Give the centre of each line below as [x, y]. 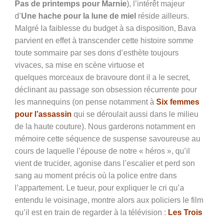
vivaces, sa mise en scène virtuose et [79, 65]
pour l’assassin [43, 114]
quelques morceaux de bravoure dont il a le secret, [102, 78]
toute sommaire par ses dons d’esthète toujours [97, 53]
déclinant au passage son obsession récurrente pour [106, 90]
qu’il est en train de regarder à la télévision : [91, 213]
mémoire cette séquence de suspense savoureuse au [108, 139]
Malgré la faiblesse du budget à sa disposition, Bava [105, 28]
